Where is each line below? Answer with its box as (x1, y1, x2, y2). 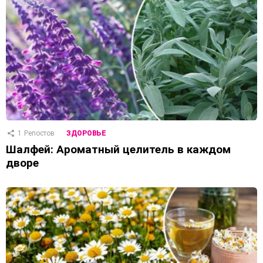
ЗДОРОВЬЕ (66, 129, 106, 137)
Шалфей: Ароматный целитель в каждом (6, 142, 231, 156)
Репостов (24, 129, 55, 137)
